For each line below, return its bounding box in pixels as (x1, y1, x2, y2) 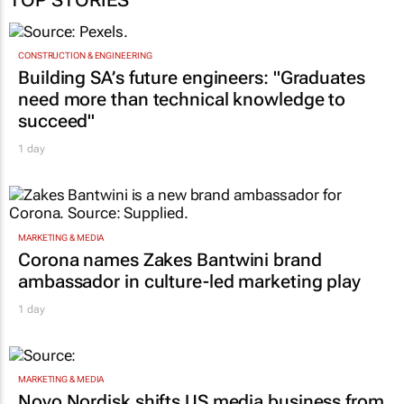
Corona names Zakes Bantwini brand (18, 248, 322, 271)
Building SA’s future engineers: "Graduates (18, 67, 365, 89)
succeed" (18, 110, 96, 133)
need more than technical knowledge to (18, 88, 346, 111)
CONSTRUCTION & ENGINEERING (18, 50, 152, 61)
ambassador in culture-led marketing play (18, 270, 361, 292)
